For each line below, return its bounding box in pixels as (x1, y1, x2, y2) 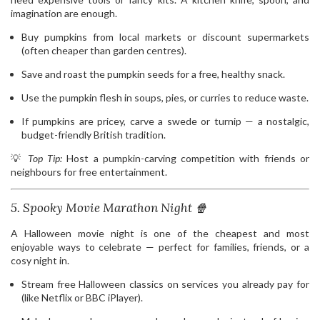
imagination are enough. (11, 6, 117, 19)
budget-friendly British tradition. (21, 128, 166, 141)
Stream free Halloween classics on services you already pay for (21, 278, 309, 291)
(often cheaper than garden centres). (21, 44, 186, 56)
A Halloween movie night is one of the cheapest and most (11, 227, 309, 240)
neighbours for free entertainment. (11, 165, 167, 178)
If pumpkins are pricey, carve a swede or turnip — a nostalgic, (21, 114, 309, 127)
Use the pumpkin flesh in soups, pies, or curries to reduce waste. (21, 91, 309, 104)
